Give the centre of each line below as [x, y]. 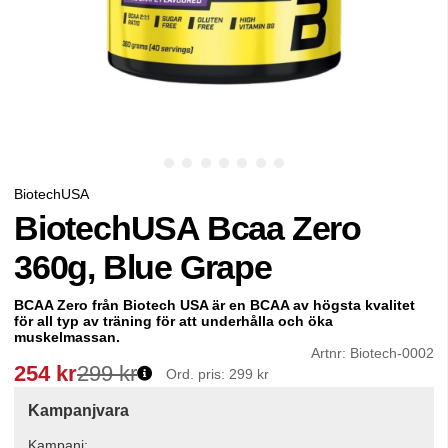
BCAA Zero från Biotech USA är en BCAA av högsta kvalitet [214, 305]
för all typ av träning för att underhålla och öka [173, 321]
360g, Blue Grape [143, 267]
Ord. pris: [197, 374]
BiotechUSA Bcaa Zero [187, 228]
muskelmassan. [67, 337]
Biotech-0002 [392, 353]
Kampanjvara [78, 410]
